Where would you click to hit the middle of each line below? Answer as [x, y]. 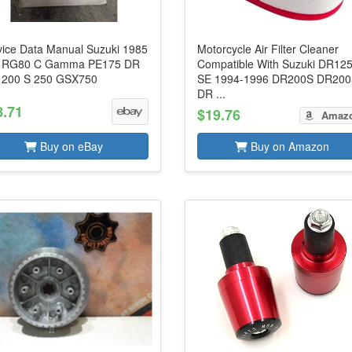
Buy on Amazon [289, 146]
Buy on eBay [70, 146]
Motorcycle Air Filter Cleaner [268, 49]
